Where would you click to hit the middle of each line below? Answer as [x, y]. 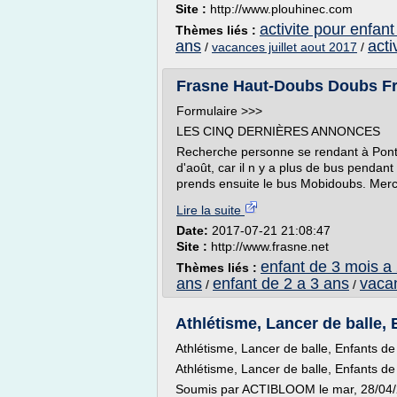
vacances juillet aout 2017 [284, 47]
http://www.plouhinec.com [281, 9]
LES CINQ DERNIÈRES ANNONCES [278, 131]
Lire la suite [210, 210]
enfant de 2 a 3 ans [281, 284]
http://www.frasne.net [270, 246]
